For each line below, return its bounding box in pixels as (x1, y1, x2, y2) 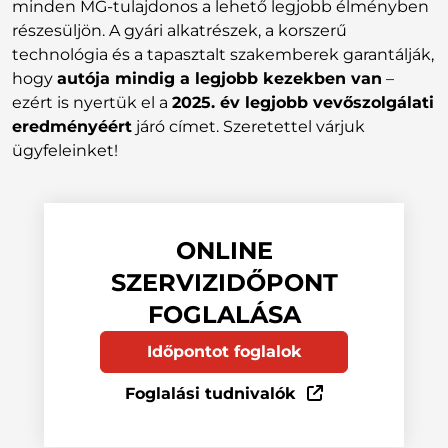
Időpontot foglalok (146, 342, 302, 361)
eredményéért (12, 117, 132, 136)
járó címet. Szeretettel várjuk (132, 117, 365, 136)
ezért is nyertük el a (12, 93, 172, 112)
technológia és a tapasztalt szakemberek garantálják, (12, 45, 434, 64)
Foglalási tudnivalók (125, 384, 301, 403)
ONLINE (175, 236, 273, 265)
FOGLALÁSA (147, 300, 301, 329)
